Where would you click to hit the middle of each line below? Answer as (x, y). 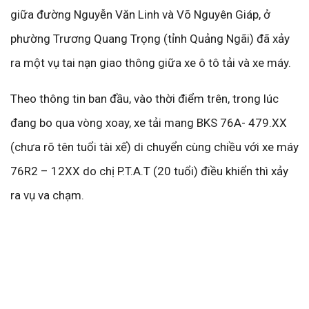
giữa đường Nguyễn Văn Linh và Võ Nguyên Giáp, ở (140, 14)
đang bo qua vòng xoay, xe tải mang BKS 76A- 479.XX (149, 123)
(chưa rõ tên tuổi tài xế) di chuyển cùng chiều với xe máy (154, 147)
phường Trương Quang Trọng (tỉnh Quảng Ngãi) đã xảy (150, 39)
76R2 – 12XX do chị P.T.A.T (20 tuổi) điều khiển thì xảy (149, 171)
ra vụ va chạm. (47, 195)
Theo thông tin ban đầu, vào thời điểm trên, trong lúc (144, 99)
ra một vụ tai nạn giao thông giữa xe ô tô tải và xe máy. (151, 63)
